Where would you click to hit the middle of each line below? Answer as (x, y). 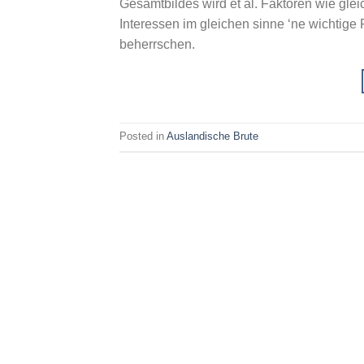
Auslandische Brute (212, 136)
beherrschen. (157, 44)
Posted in (143, 136)
